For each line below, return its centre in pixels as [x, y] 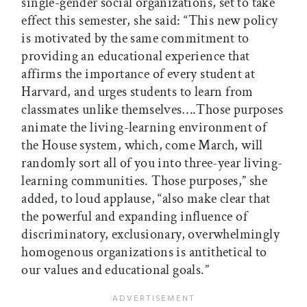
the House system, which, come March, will [142, 146]
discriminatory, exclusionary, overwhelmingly [150, 235]
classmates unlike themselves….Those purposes [152, 110]
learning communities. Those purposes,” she [145, 181]
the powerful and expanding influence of [134, 217]
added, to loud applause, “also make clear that [146, 199]
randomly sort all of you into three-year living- [152, 163]
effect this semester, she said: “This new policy [150, 21]
